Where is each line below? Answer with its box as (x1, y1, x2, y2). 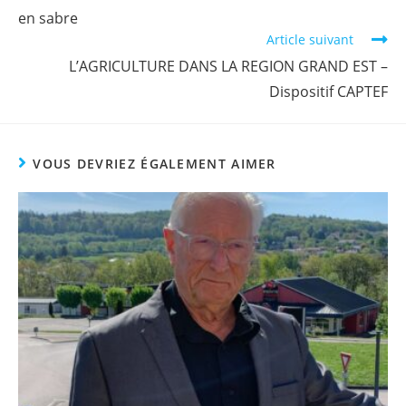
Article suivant (266, 30, 353, 48)
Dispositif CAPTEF (269, 81, 388, 101)
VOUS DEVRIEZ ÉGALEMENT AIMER (33, 154, 276, 172)
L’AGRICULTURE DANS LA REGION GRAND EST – (69, 55, 388, 76)
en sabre (18, 7, 78, 28)
